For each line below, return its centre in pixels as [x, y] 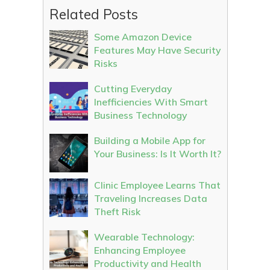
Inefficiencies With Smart [151, 102]
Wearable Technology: [144, 237]
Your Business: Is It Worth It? [157, 154]
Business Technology [140, 115]
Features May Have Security [157, 50]
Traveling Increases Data [150, 198]
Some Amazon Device [143, 37]
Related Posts [93, 14]
